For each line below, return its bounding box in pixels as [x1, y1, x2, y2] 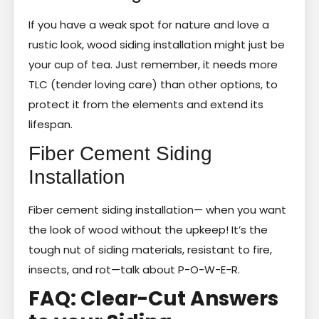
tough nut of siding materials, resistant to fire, [28, 241, 272, 257]
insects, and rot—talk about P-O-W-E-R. [28, 261, 240, 277]
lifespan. [28, 116, 73, 132]
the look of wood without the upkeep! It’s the [28, 221, 268, 237]
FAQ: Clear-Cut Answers [28, 284, 278, 313]
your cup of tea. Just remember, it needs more [28, 56, 278, 72]
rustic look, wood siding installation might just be [28, 36, 285, 52]
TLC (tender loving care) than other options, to [28, 76, 278, 92]
